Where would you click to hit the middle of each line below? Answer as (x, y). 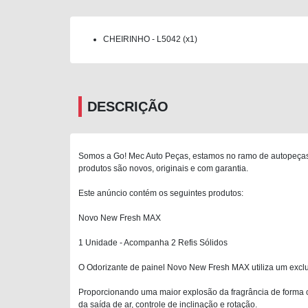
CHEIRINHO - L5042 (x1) (150, 39)
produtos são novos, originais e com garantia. (163, 168)
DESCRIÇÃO (128, 106)
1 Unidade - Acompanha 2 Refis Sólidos (153, 242)
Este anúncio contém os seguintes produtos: (161, 193)
